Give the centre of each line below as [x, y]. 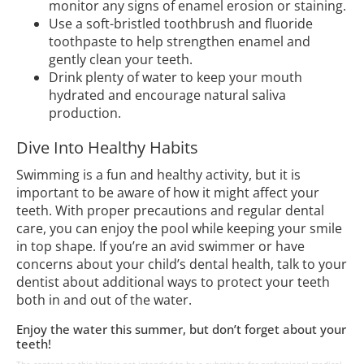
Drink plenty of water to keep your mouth [175, 78]
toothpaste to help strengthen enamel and [180, 42]
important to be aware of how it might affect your [168, 193]
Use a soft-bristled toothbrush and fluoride [181, 24]
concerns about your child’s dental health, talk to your [182, 264]
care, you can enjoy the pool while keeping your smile [179, 229]
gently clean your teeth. [121, 60]
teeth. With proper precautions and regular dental [170, 211]
